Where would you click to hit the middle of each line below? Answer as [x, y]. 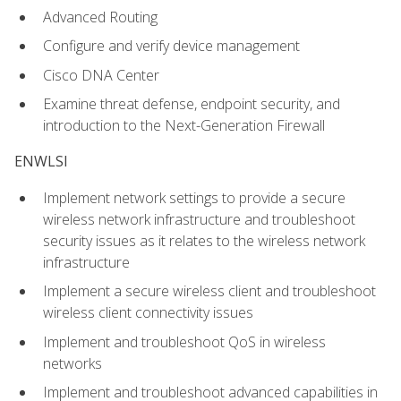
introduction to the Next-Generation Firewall [184, 126]
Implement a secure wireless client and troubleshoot [209, 291]
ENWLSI [41, 162]
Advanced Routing [100, 17]
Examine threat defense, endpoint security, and [192, 104]
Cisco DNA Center [101, 75]
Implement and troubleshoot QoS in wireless [184, 341]
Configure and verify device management [171, 46]
